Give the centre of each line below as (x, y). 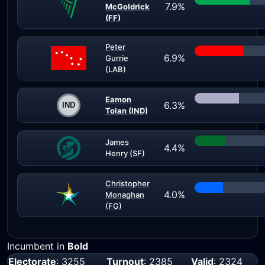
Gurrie (117, 58)
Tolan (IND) (127, 111)
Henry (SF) (125, 153)
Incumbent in (37, 246)
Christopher (127, 183)
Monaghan (125, 195)
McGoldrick (127, 7)
